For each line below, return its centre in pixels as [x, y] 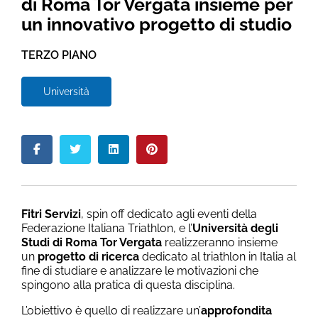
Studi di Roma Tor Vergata [92, 242]
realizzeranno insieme [220, 242]
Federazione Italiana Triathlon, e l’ [107, 228]
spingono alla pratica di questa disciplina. [128, 285]
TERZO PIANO [59, 55]
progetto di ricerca [88, 256]
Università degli [235, 228]
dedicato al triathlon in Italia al [218, 256]
